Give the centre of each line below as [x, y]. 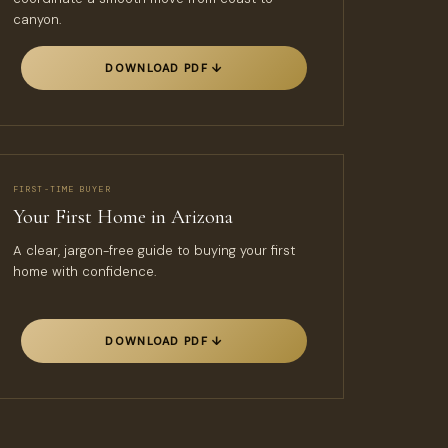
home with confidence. [85, 271]
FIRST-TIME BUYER [62, 189]
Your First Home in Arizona [123, 217]
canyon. [37, 19]
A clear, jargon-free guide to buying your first [154, 250]
